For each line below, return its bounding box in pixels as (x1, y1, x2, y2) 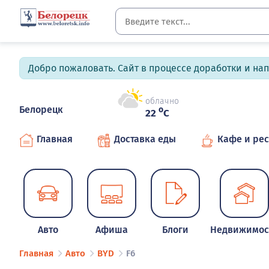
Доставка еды (114, 133, 176, 145)
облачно (145, 96, 179, 107)
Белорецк (19, 104, 63, 115)
